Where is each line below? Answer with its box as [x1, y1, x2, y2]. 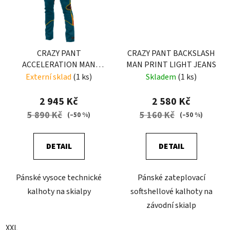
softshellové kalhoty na [130, 185, 213, 197]
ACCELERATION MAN [22, 59, 95, 70]
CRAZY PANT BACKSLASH [127, 47, 215, 59]
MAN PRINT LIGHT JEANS [126, 59, 216, 70]
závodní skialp [146, 199, 196, 211]
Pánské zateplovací [137, 171, 205, 183]
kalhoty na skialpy [27, 185, 91, 197]
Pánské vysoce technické [16, 171, 102, 183]
